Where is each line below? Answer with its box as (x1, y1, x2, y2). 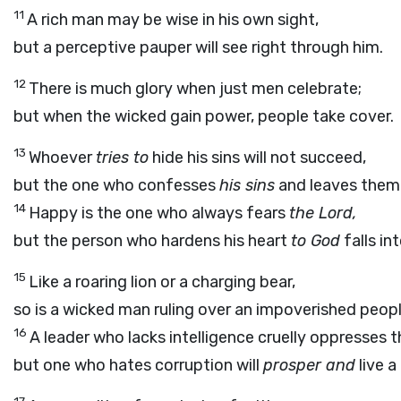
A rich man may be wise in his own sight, (27, 10, 319, 30)
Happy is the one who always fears (29, 203, 289, 223)
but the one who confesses (13, 175, 219, 195)
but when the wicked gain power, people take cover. (13, 107, 394, 126)
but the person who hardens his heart (13, 231, 291, 251)
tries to (96, 148, 149, 167)
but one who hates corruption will (13, 355, 263, 375)
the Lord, (289, 203, 357, 223)
